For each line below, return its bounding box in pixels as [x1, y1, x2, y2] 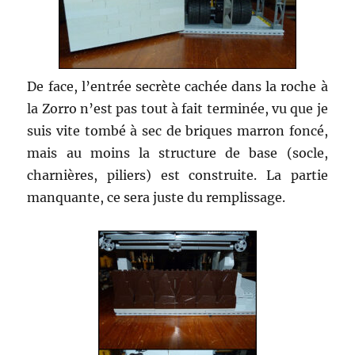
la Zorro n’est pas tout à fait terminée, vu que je [27, 100, 328, 116]
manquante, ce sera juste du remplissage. [27, 189, 286, 205]
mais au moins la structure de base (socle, [27, 144, 328, 161]
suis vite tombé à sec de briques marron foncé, [27, 122, 328, 139]
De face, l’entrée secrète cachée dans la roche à [27, 78, 328, 94]
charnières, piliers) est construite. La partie [27, 166, 328, 183]
